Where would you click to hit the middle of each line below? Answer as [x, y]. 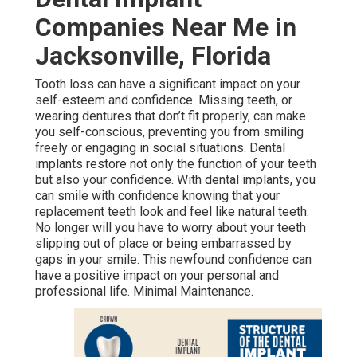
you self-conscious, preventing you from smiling [169, 131]
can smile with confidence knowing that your [157, 195]
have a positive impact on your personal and [157, 275]
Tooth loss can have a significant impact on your [168, 84]
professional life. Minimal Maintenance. [144, 291]
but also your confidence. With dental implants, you [175, 179]
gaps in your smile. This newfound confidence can [173, 259]
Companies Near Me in [166, 27]
